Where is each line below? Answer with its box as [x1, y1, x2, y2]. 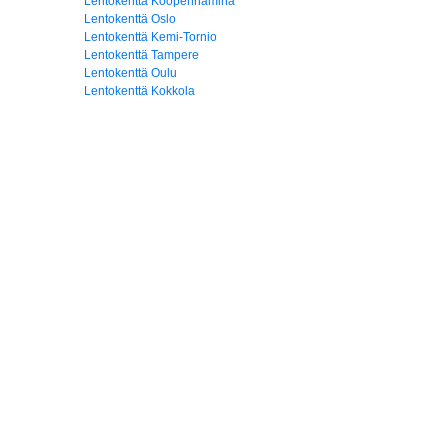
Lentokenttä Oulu [84, 66, 177, 80]
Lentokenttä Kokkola [84, 84, 195, 98]
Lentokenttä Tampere [84, 48, 199, 62]
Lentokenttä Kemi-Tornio [84, 30, 217, 44]
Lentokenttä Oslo [84, 12, 176, 26]
